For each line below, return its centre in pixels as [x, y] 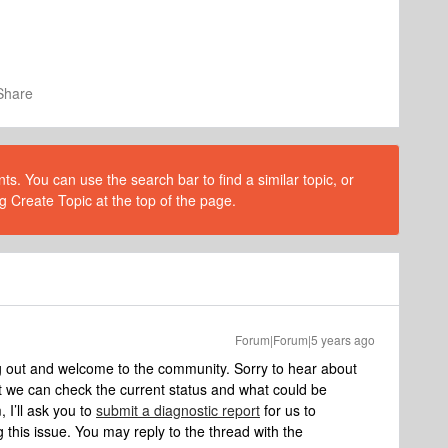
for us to [288, 410]
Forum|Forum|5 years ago [305, 339]
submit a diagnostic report [178, 410]
